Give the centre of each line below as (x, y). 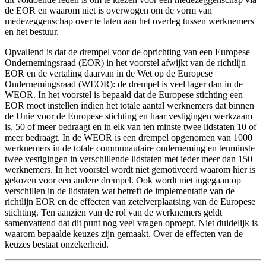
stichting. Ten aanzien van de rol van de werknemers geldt (113, 213)
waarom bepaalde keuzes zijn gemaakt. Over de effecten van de (124, 234)
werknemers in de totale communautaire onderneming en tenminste (130, 148)
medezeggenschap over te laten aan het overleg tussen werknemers (129, 21)
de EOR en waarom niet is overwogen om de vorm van (108, 11)
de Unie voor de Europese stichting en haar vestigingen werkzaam (129, 116)
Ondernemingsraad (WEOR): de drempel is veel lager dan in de (124, 84)
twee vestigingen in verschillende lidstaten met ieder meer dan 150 (129, 159)
